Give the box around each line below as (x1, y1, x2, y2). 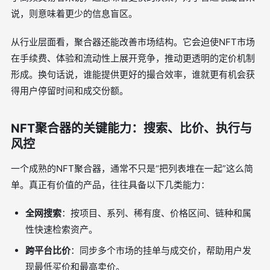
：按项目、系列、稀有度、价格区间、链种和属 (61, 207, 251, 219)
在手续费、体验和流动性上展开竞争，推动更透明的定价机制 (11, 52, 255, 64)
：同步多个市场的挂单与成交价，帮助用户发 (71, 245, 251, 256)
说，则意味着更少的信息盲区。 (11, 8, 137, 19)
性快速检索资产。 (25, 224, 98, 235)
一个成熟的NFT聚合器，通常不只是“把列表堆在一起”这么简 (11, 163, 253, 174)
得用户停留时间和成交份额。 (11, 85, 128, 96)
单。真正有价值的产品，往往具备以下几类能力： (11, 179, 210, 190)
